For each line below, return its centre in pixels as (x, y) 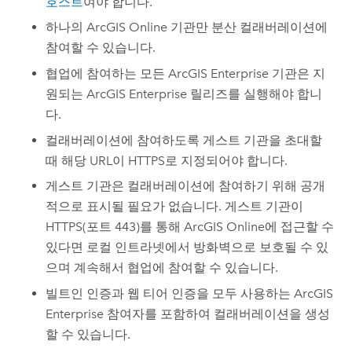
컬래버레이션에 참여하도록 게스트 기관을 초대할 (184, 140)
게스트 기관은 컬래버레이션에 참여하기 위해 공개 (186, 186)
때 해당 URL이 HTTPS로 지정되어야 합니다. (167, 160)
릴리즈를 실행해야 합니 (255, 94)
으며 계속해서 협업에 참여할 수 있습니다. (162, 268)
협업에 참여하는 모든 (107, 73)
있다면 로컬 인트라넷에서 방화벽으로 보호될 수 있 (187, 247)
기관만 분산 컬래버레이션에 (248, 27)
